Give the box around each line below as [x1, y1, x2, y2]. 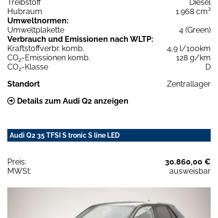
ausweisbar [169, 166, 211, 176]
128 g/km [176, 53, 211, 62]
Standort [7, 79, 40, 89]
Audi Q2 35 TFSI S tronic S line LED [10, 131, 120, 139]
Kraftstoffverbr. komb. [7, 43, 84, 53]
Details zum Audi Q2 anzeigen [15, 96, 128, 106]
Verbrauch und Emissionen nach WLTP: [7, 34, 153, 44]
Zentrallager [167, 79, 211, 89]
